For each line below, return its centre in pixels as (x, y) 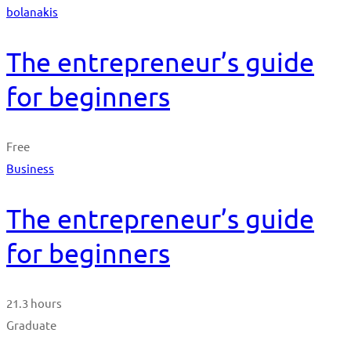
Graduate (31, 325)
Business (30, 168)
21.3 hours (34, 303)
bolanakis (32, 11)
